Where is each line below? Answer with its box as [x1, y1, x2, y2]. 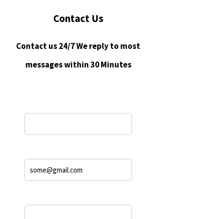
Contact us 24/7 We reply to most [16, 41, 140, 51]
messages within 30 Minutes [25, 59, 131, 70]
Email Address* [24, 140, 75, 149]
